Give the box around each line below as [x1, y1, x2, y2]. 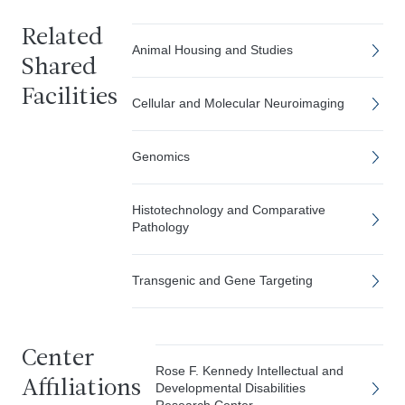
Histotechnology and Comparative [132, 202, 325, 217]
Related [22, 26, 103, 51]
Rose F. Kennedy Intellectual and [155, 363, 344, 378]
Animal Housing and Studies [132, 42, 293, 57]
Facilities [22, 86, 118, 110]
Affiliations [22, 377, 141, 401]
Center [22, 347, 94, 372]
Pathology [132, 220, 189, 234]
